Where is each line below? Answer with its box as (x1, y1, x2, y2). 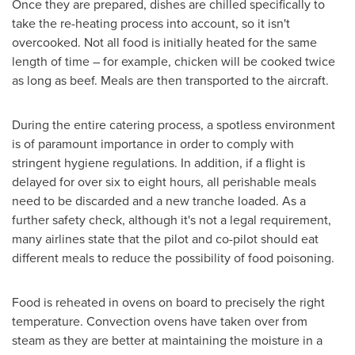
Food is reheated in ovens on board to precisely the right (12, 292, 325, 311)
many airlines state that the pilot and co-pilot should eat (12, 229, 319, 248)
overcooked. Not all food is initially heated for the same (12, 32, 317, 52)
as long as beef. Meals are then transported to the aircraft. (12, 71, 329, 90)
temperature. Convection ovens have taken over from (12, 311, 307, 330)
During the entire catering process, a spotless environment (12, 115, 335, 134)
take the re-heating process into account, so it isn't (12, 13, 290, 32)
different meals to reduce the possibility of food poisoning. (12, 248, 334, 267)
